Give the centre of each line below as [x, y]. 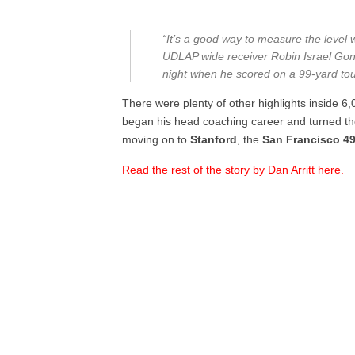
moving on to [157, 139]
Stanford [214, 139]
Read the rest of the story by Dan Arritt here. [233, 170]
